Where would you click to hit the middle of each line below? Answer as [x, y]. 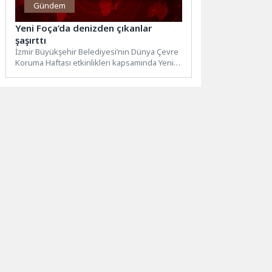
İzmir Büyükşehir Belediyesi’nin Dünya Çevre [97, 51]
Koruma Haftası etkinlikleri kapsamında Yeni [95, 62]
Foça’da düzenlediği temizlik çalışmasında [90, 73]
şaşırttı [31, 40]
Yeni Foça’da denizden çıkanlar [84, 28]
